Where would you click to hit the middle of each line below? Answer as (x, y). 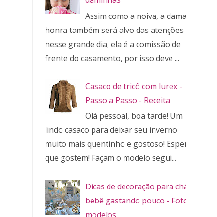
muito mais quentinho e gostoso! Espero (119, 144)
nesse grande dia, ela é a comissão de (113, 44)
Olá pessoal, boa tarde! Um (134, 116)
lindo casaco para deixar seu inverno (111, 130)
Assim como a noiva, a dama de (141, 16)
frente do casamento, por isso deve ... (112, 58)
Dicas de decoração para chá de (142, 186)
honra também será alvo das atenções (114, 30)
